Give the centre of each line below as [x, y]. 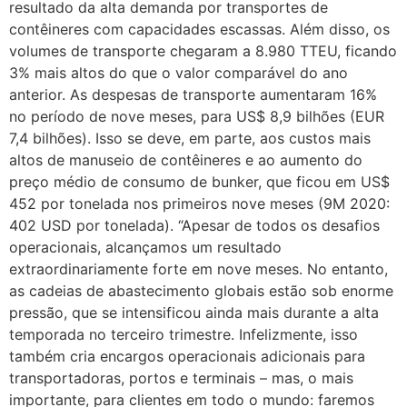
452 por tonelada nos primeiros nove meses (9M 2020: [199, 203]
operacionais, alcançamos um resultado [145, 247]
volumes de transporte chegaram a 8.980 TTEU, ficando [203, 50]
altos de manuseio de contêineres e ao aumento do [186, 159]
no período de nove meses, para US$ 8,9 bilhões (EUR [197, 116]
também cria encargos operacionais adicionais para [187, 356]
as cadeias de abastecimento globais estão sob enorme [201, 290]
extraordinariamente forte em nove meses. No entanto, [199, 268]
